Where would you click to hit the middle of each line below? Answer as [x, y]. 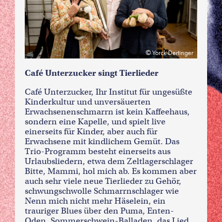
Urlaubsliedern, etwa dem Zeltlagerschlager [109, 161]
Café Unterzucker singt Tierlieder [92, 73]
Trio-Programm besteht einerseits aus [98, 151]
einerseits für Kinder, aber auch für [91, 131]
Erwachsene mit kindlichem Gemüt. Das [102, 141]
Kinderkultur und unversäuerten [88, 102]
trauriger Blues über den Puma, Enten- [99, 211]
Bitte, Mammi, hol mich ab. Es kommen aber [111, 171]
